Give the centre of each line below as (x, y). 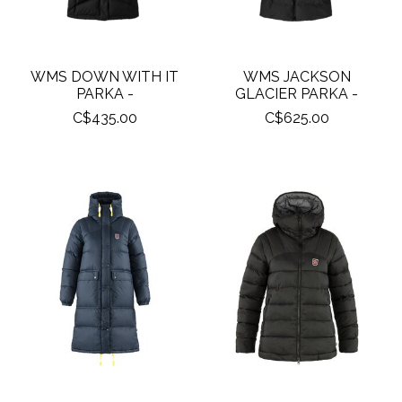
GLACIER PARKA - (297, 94)
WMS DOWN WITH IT (105, 77)
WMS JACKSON (297, 77)
